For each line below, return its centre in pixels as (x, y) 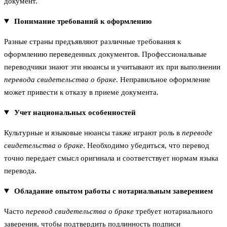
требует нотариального (173, 211)
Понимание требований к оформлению (83, 21)
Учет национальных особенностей (75, 112)
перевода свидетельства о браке (60, 79)
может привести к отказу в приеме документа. (81, 92)
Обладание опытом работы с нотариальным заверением (113, 191)
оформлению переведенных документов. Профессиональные (105, 54)
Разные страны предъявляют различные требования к (92, 41)
